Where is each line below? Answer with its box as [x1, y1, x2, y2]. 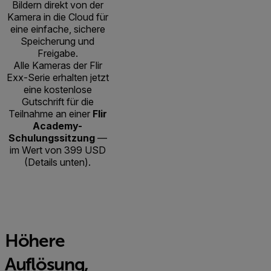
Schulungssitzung [8, 131, 97, 144]
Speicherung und [21, 34, 94, 47]
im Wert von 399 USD [9, 143, 106, 156]
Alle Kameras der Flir [13, 59, 102, 71]
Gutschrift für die [21, 95, 94, 108]
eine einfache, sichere [10, 22, 105, 35]
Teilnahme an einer [8, 107, 93, 120]
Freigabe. [37, 47, 78, 59]
